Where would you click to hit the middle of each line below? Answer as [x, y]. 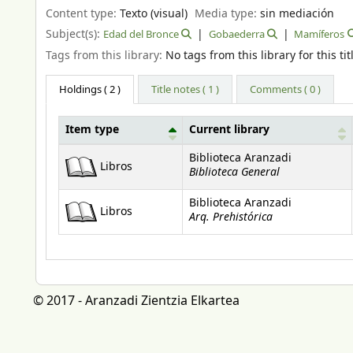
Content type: [83, 13]
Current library [229, 130]
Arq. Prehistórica [231, 217]
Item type [92, 130]
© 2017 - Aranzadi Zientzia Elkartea [136, 301]
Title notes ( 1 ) [186, 90]
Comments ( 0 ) [286, 90]
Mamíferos [320, 35]
